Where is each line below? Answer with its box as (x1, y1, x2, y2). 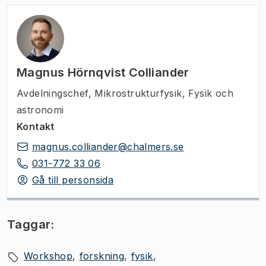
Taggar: (7, 217, 55, 232)
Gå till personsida (32, 174, 114, 186)
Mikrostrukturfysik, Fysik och (94, 87, 234, 99)
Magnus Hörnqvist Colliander (17, 65, 189, 80)
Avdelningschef (17, 87, 88, 99)
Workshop (24, 250, 73, 262)
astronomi (17, 104, 64, 116)
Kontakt (17, 121, 55, 132)
